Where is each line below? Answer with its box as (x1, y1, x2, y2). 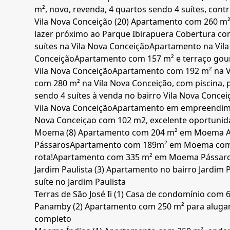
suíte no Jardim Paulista (34, 176, 126, 188)
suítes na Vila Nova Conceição (34, 41, 150, 52)
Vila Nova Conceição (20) (34, 16, 131, 28)
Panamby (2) (34, 201, 85, 213)
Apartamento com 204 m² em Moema (78, 127, 226, 139)
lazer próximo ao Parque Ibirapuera (34, 28, 176, 40)
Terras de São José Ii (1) (34, 188, 126, 200)
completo (34, 213, 72, 225)
